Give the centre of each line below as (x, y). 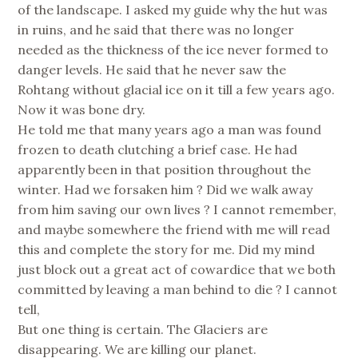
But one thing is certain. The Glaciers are (143, 330)
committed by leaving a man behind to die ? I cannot (178, 290)
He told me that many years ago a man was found (170, 130)
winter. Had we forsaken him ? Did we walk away (165, 190)
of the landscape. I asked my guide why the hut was (173, 10)
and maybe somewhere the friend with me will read (174, 230)
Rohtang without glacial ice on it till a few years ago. (177, 90)
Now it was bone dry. (82, 110)
